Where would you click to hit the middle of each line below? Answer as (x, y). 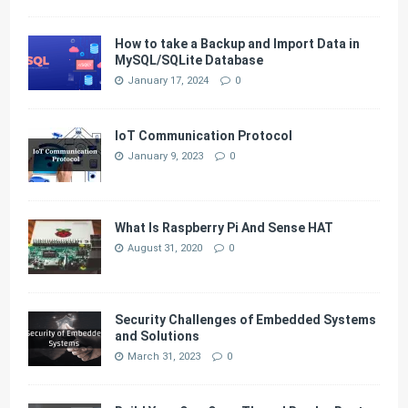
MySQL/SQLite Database (189, 60)
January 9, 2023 (166, 156)
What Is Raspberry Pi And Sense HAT (224, 227)
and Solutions (158, 336)
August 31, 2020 (165, 248)
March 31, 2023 (164, 356)
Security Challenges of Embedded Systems (246, 319)
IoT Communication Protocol (204, 135)
